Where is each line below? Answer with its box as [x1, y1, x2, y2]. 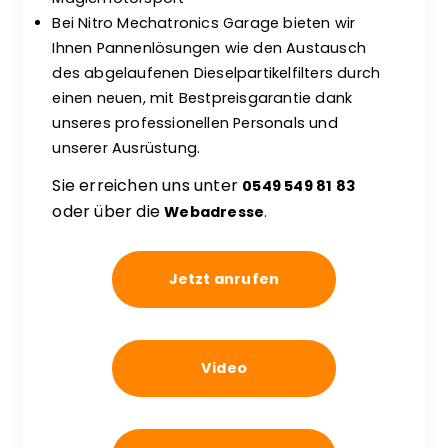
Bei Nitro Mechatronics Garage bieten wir [52, 13, 356, 33]
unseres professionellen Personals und [52, 113, 338, 133]
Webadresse [164, 202, 265, 222]
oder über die [52, 200, 165, 223]
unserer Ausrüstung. [52, 138, 201, 158]
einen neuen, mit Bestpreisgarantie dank [52, 88, 353, 108]
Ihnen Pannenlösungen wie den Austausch [52, 38, 367, 58]
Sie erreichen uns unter [52, 174, 243, 197]
